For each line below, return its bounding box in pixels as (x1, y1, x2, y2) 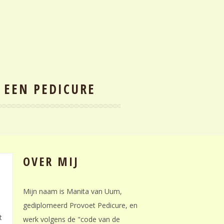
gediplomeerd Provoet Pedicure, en (23, 200, 137, 210)
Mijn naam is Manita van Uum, (23, 186, 122, 196)
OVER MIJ (23, 153, 79, 169)
